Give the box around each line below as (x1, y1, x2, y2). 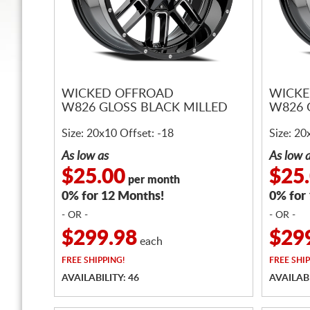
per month (125, 174, 180, 185)
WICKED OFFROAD (62, 88, 174, 101)
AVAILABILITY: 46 (62, 273, 139, 283)
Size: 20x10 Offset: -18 (62, 128, 174, 139)
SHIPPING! (82, 256, 125, 264)
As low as (62, 150, 109, 163)
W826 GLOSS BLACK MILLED (62, 102, 228, 115)
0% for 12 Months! (62, 190, 164, 203)
